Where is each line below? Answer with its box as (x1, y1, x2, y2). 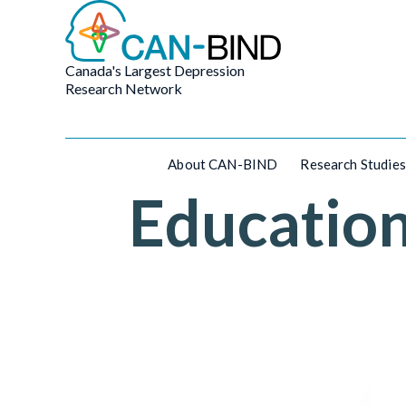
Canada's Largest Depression (65, 62, 245, 79)
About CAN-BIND (168, 156, 278, 172)
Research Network (65, 80, 182, 97)
